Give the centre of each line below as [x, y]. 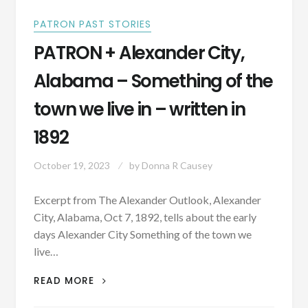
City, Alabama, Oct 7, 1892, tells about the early [145, 217]
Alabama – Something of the [153, 81]
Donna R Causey [177, 166]
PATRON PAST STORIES [92, 24]
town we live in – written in [139, 110]
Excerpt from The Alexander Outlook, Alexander [147, 200]
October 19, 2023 [71, 166]
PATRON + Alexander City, [139, 53]
